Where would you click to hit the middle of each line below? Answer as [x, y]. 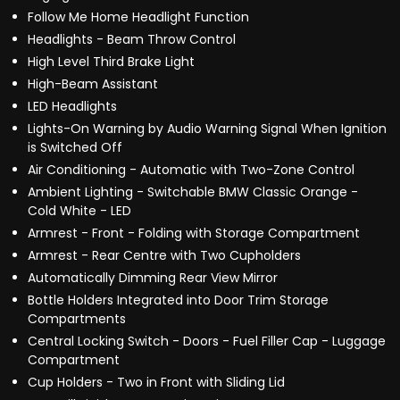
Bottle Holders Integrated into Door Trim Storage [178, 300]
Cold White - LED [79, 211]
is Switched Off [75, 148]
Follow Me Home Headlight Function [138, 17]
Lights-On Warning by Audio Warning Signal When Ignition [207, 129]
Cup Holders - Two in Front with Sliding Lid [156, 383]
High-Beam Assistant [93, 84]
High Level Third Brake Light [111, 62]
